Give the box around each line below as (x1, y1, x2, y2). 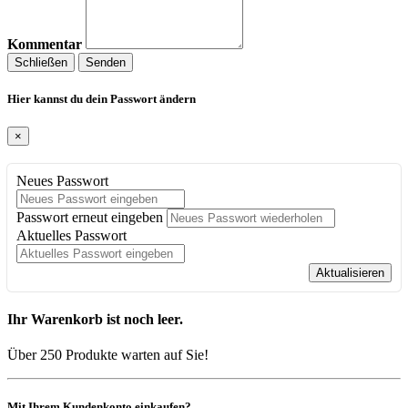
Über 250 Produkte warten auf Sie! (7, 346, 209, 362)
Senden (86, 55, 126, 69)
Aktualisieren (316, 266, 384, 280)
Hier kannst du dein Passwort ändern (7, 92, 196, 107)
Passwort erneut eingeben (16, 209, 163, 226)
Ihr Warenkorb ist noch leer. (7, 311, 183, 327)
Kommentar (7, 36, 82, 52)
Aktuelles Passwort (16, 228, 127, 244)
